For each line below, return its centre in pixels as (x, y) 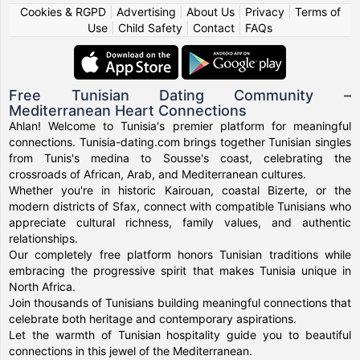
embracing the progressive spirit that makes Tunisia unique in (180, 270)
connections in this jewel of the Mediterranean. (131, 350)
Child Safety (150, 27)
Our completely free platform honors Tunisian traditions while (180, 254)
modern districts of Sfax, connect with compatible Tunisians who (180, 206)
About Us (210, 11)
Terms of (317, 11)
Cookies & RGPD (63, 11)
